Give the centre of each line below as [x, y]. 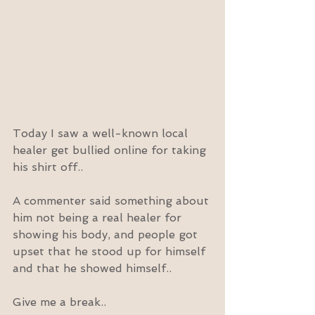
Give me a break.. [59, 302]
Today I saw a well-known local [102, 133]
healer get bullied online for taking [111, 150]
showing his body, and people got [107, 234]
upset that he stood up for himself [111, 251]
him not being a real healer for [99, 217]
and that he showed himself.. [92, 268]
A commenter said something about [112, 200]
